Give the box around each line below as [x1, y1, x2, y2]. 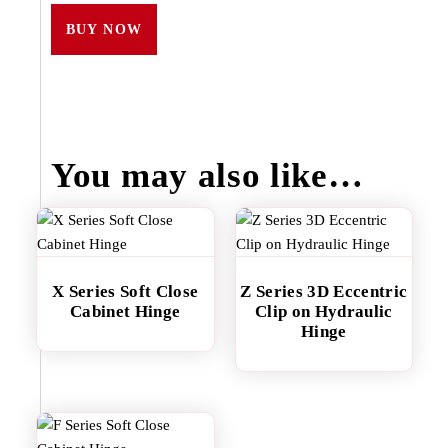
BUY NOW [66, 22, 142, 37]
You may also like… [51, 156, 364, 195]
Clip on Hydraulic [254, 302, 393, 321]
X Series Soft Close [52, 282, 199, 301]
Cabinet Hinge [70, 302, 181, 321]
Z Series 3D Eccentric [240, 282, 408, 301]
